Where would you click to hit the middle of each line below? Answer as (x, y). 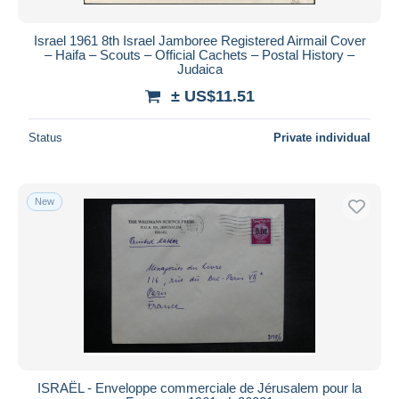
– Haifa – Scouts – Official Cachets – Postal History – (199, 54)
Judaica (199, 69)
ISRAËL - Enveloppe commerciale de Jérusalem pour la (199, 387)
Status (45, 137)
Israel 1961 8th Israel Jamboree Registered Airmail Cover (199, 40)
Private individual (322, 137)
